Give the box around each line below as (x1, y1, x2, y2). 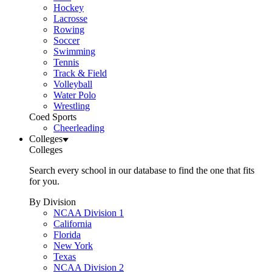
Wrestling (53, 101, 90, 111)
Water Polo (53, 90, 96, 100)
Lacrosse (53, 13, 87, 24)
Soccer (53, 35, 80, 46)
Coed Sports (29, 112, 76, 122)
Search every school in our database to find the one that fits (29, 165, 254, 175)
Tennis (53, 57, 79, 67)
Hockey (53, 2, 84, 13)
